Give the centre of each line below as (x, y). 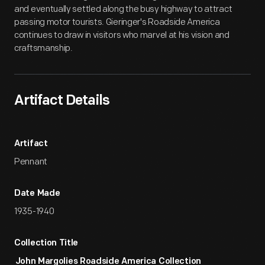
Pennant (31, 162)
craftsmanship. (43, 48)
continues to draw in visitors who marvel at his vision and (122, 35)
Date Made (37, 194)
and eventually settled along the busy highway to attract (123, 9)
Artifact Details (62, 101)
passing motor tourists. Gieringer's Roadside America (117, 22)
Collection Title (46, 243)
